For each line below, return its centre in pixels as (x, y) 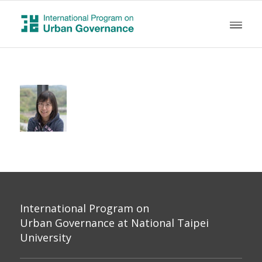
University (45, 237)
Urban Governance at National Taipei (114, 223)
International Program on (84, 208)
